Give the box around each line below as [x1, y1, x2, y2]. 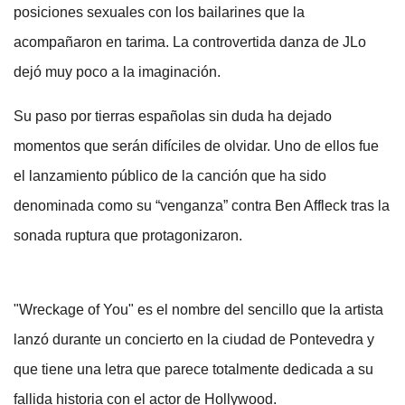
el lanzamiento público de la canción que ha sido [14, 168, 326, 184]
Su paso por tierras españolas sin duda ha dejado [14, 108, 332, 125]
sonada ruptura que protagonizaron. [14, 228, 242, 244]
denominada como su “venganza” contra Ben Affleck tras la [14, 198, 390, 214]
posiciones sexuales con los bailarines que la [14, 5, 305, 21]
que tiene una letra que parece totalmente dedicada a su [14, 362, 373, 378]
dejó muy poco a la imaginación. [14, 64, 221, 80]
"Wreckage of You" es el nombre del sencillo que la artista [14, 302, 383, 318]
